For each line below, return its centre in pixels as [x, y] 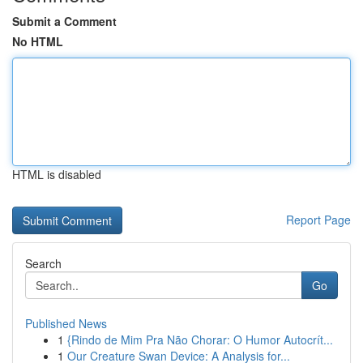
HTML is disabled [57, 174]
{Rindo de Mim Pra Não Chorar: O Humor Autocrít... [200, 340]
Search [43, 263]
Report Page [318, 220]
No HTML [38, 41]
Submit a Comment [64, 21]
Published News [66, 323]
